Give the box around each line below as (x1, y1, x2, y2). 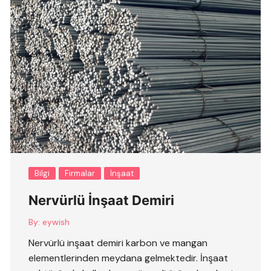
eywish (42, 217, 70, 228)
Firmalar (65, 168, 96, 179)
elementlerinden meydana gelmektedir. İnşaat (28, 252, 229, 265)
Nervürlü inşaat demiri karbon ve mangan (28, 237, 208, 250)
